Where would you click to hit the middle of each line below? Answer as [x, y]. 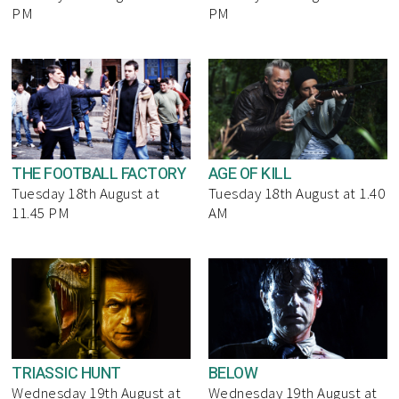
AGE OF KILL [250, 174]
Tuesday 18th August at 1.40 [297, 193]
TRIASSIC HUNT [66, 373]
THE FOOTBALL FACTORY [99, 174]
